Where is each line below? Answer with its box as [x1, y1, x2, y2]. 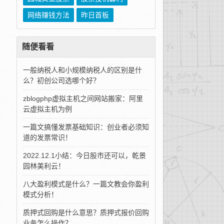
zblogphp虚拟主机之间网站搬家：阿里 [22, 94, 143, 102]
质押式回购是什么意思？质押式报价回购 [22, 208, 149, 216]
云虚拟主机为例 [22, 105, 72, 113]
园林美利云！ [22, 162, 65, 170]
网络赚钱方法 [27, 11, 69, 19]
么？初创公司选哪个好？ [22, 76, 100, 84]
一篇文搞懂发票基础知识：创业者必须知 [22, 123, 149, 131]
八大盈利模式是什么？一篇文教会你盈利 [22, 180, 149, 188]
